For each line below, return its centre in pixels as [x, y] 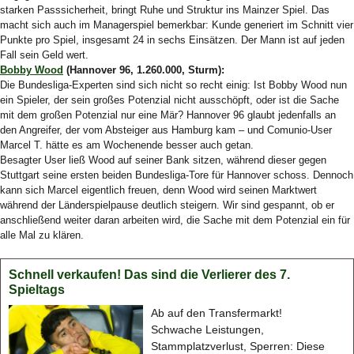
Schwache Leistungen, [208, 330]
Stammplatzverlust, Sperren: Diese [238, 346]
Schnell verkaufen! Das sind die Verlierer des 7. [149, 275]
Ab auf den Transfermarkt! [217, 313]
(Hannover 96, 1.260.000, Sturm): [144, 70]
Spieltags [37, 290]
